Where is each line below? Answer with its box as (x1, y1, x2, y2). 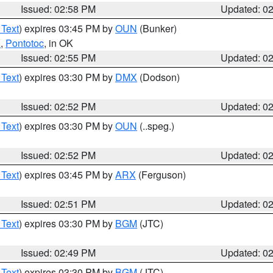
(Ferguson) (136, 168, 186, 182)
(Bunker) (137, 21, 177, 35)
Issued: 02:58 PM (21, 2, 96, 16)
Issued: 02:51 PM (21, 197, 96, 211)
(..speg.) (137, 119, 174, 133)
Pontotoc (5, 36, 44, 50)
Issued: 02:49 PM (21, 246, 96, 260)
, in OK (44, 36, 73, 50)
